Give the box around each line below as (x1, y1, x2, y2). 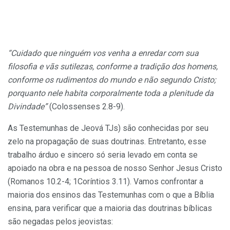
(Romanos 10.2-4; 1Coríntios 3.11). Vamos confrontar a (8, 176, 203, 186)
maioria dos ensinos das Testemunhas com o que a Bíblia (8, 189, 214, 200)
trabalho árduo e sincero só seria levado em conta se (8, 149, 198, 160)
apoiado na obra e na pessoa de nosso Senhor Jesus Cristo (8, 163, 222, 173)
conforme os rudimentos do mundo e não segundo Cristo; (8, 74, 216, 85)
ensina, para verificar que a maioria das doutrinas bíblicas (8, 203, 212, 213)
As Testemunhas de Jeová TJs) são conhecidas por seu (8, 123, 208, 133)
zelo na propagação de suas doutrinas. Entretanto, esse (8, 136, 206, 146)
